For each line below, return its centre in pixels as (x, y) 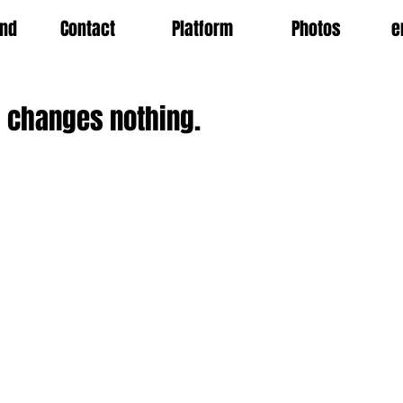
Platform (202, 29)
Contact (88, 29)
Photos (316, 29)
